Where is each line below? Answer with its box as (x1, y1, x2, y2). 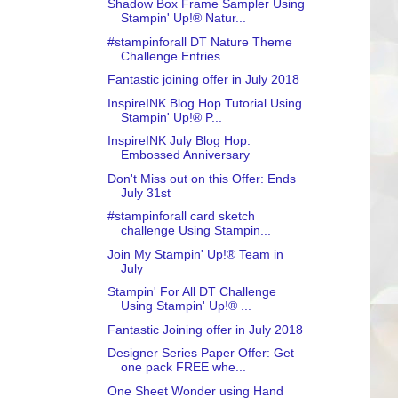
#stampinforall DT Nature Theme (107, 34, 292, 49)
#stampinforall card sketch (107, 209, 255, 223)
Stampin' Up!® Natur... (120, 11, 246, 25)
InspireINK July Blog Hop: (107, 133, 251, 147)
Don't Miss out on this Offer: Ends (107, 171, 296, 186)
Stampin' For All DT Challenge (107, 284, 276, 298)
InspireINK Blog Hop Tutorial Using (107, 95, 302, 110)
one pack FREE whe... (120, 360, 246, 374)
